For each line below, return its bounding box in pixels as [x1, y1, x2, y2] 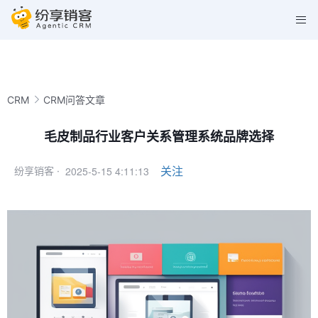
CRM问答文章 [43, 93, 105, 106]
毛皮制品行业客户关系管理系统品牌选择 [44, 129, 274, 144]
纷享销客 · [14, 165, 60, 177]
